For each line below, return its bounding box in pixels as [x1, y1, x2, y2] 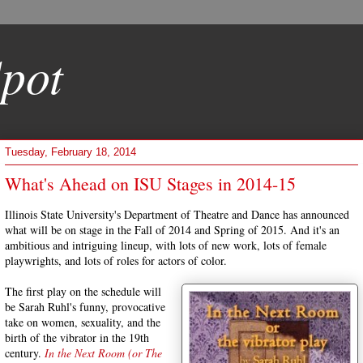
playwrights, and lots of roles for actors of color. [5, 253, 227, 268]
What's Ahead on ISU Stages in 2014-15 [5, 172, 296, 195]
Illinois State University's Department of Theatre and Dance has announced [5, 207, 349, 222]
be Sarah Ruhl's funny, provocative [5, 299, 165, 314]
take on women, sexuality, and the [5, 314, 160, 330]
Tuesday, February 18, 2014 [5, 145, 136, 158]
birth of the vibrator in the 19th [5, 330, 149, 345]
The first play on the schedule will [5, 284, 161, 299]
